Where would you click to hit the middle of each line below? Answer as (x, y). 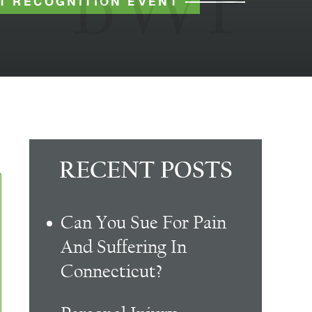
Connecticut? (112, 271)
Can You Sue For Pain (144, 223)
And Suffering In (124, 247)
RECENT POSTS (146, 172)
